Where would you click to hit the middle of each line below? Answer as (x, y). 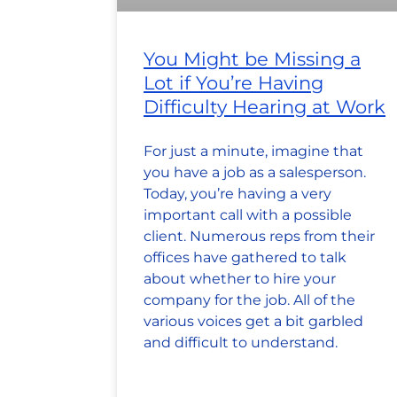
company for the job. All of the (249, 300)
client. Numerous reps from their (259, 237)
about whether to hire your (240, 279)
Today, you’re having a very (237, 194)
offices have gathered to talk (245, 258)
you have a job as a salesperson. (255, 173)
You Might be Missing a (252, 59)
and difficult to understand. (241, 343)
